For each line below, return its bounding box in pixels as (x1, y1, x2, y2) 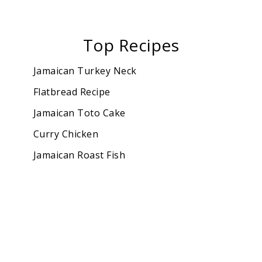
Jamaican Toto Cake (33, 106, 126, 120)
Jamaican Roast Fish (33, 149, 126, 162)
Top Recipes (82, 34, 180, 57)
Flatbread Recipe (33, 85, 111, 99)
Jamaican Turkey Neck (33, 64, 137, 78)
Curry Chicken (33, 127, 99, 141)
